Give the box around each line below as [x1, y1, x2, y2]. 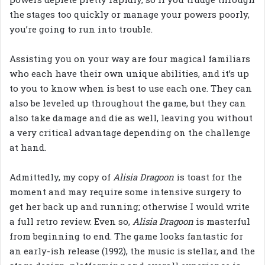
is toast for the [176, 170, 242, 183]
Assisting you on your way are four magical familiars [9, 52, 250, 64]
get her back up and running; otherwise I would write [9, 200, 250, 212]
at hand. [9, 141, 46, 153]
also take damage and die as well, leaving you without [9, 111, 253, 124]
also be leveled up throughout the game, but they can [9, 96, 246, 109]
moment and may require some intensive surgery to [9, 185, 241, 198]
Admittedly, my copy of [9, 170, 113, 183]
